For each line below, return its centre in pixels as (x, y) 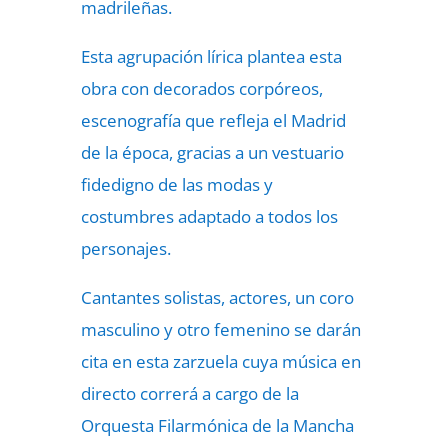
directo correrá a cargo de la (189, 393)
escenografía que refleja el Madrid (213, 120)
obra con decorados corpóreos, (201, 88)
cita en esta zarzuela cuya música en (220, 361)
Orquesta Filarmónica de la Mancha (217, 425)
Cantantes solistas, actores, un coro (217, 297)
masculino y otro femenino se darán (220, 329)
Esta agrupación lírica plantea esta (211, 56)
